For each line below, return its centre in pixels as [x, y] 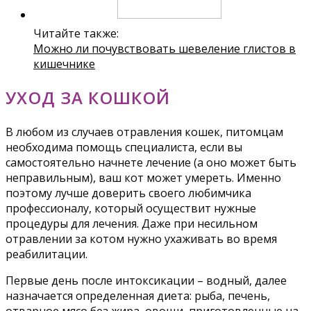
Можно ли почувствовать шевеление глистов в [165, 49]
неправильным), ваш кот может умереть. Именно [143, 177]
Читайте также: [76, 34]
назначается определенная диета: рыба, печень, [138, 295]
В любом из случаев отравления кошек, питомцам [144, 132]
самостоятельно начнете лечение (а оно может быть [151, 162]
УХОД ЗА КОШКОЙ [88, 97]
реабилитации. [47, 254]
